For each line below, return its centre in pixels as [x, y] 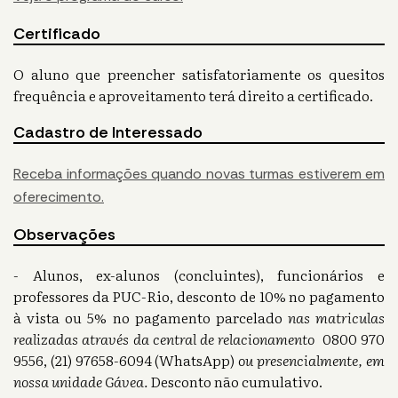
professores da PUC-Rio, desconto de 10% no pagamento [199, 296]
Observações [64, 235]
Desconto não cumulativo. [235, 382]
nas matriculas [336, 318]
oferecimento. [59, 197]
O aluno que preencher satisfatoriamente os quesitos [199, 74]
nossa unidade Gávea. [80, 382]
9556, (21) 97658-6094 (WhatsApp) [126, 360]
